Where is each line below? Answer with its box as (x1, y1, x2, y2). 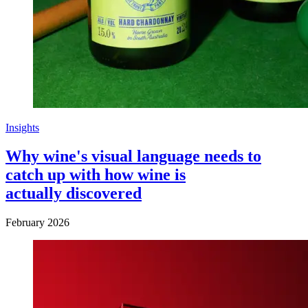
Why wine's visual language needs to (5, 147, 261, 166)
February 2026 (5, 217, 69, 229)
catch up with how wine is (5, 166, 186, 184)
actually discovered (5, 184, 142, 203)
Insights (5, 121, 39, 133)
